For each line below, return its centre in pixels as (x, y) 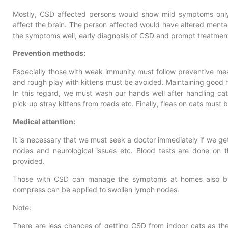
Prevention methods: (49, 53)
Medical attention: (44, 122)
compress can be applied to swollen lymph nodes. (96, 189)
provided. (29, 161)
